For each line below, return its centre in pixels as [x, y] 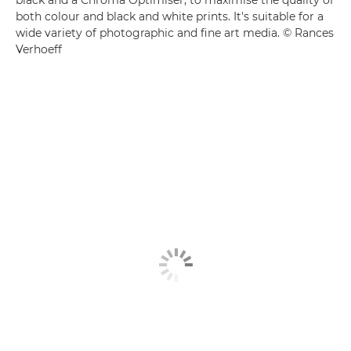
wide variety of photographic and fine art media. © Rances [175, 33]
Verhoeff [39, 49]
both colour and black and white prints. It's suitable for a [170, 16]
